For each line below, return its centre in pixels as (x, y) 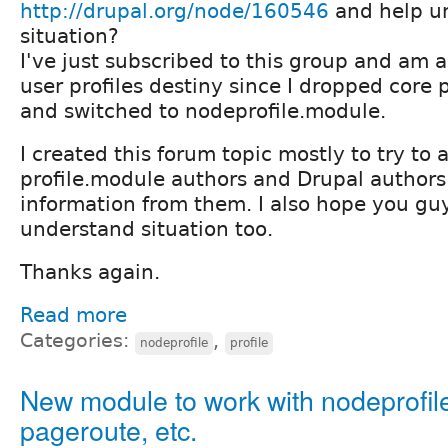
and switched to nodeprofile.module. (203, 110)
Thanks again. (90, 271)
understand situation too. (146, 228)
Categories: (77, 340)
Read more (73, 314)
